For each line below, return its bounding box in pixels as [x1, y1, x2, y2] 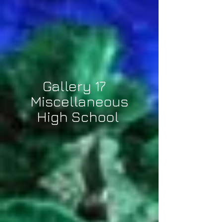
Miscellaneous [30, 93, 128, 110]
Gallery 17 [42, 77, 116, 94]
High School [36, 108, 122, 125]
